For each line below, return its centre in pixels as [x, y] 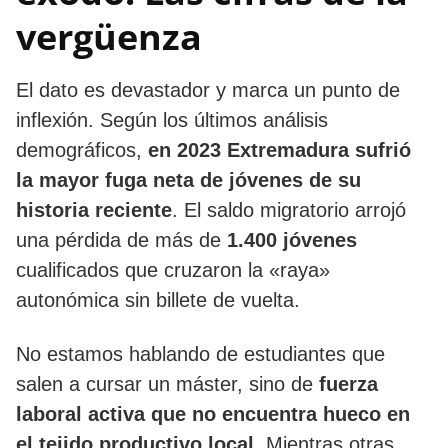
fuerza [348, 383]
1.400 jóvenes [292, 239]
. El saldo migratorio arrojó [289, 209]
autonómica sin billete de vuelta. [158, 299]
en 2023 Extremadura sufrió [279, 149]
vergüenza [109, 36]
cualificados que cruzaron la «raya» [173, 269]
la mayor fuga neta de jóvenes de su [188, 179]
